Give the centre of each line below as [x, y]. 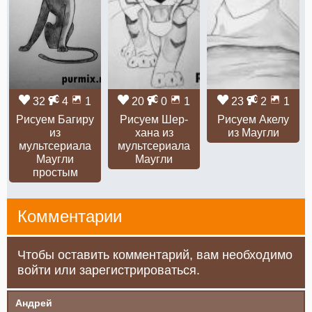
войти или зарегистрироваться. [109, 270]
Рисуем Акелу [253, 119]
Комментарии [70, 216]
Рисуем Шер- [154, 119]
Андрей [34, 303]
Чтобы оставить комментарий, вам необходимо [155, 255]
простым [55, 172]
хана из [154, 132]
